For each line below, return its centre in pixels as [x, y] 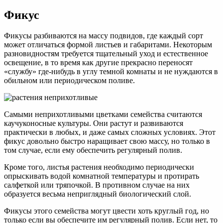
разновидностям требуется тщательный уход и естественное [106, 54]
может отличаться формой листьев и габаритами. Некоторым [108, 45]
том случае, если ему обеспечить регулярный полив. [93, 150]
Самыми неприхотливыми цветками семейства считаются [103, 114]
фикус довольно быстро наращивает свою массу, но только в [107, 141]
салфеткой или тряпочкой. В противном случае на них [97, 185]
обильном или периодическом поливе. [69, 81]
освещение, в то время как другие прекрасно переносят [98, 63]
